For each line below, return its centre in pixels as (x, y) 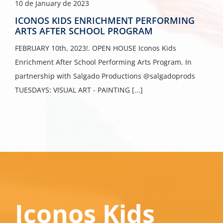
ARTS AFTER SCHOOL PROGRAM (84, 31)
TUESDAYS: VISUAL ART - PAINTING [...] (79, 90)
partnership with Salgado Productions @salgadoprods (107, 76)
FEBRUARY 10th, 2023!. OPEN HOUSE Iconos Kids (95, 48)
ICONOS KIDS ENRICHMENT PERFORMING (105, 20)
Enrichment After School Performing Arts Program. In (103, 62)
